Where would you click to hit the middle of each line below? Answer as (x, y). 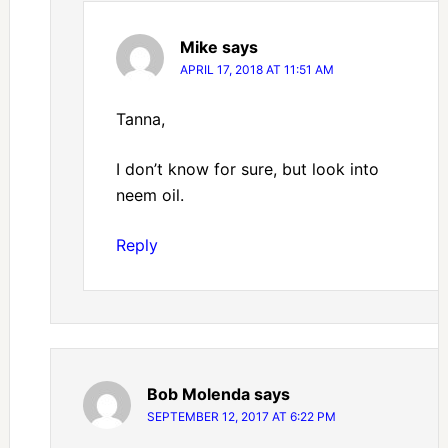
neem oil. (149, 195)
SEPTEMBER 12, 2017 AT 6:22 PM (241, 417)
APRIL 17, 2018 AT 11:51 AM (256, 70)
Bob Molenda (198, 394)
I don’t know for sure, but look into (247, 169)
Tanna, (140, 119)
